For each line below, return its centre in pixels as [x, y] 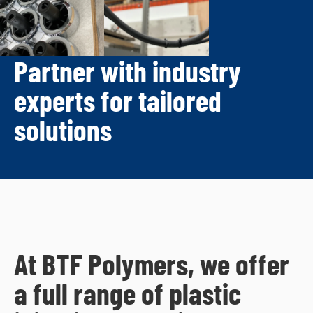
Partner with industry [128, 71]
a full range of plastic [128, 293]
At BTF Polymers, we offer [152, 264]
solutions [63, 130]
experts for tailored [118, 100]
